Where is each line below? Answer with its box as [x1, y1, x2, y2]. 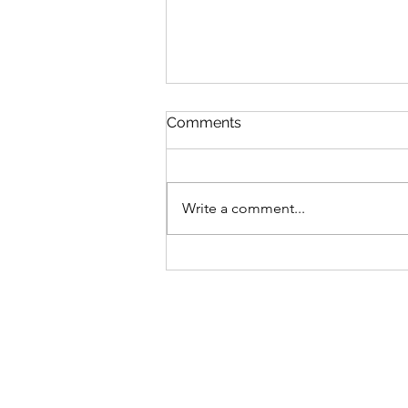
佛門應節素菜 [189, 186, 287, 206]
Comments [167, 114, 241, 132]
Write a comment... [182, 199, 305, 218]
